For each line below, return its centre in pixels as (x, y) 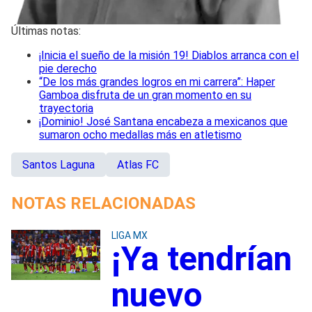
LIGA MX (129, 235)
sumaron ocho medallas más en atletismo (140, 134)
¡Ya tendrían (201, 258)
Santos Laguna (58, 164)
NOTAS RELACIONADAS (103, 203)
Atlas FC (138, 164)
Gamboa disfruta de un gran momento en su (145, 95)
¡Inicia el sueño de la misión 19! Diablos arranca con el (169, 55)
